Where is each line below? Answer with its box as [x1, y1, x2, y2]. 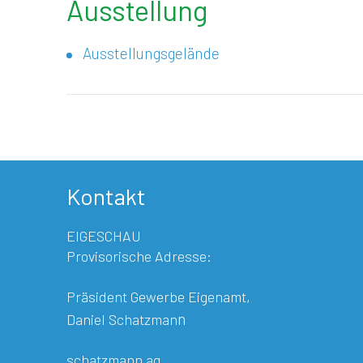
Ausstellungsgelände [83, 43, 220, 62]
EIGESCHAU [66, 227, 141, 245]
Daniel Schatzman [66, 310, 177, 328]
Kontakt [66, 182, 146, 210]
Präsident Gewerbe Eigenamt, [66, 288, 250, 305]
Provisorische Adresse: [66, 247, 211, 265]
